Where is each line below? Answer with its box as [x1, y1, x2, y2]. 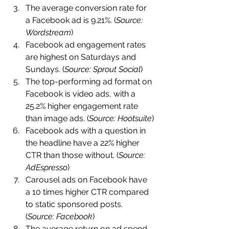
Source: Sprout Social [64, 64, 141, 74]
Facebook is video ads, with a [26, 89, 138, 99]
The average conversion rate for [26, 3, 149, 13]
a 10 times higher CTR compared [26, 187, 151, 197]
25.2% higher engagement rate [26, 101, 140, 111]
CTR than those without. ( [26, 150, 119, 160]
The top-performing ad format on [26, 77, 154, 86]
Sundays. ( [26, 64, 64, 74]
